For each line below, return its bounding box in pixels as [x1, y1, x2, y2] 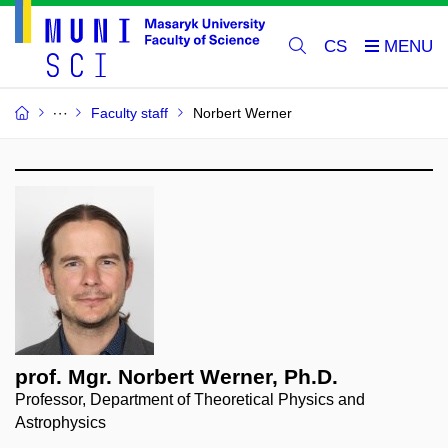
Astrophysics [15, 414, 106, 432]
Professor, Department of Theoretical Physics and [15, 391, 365, 409]
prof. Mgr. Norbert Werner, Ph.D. [15, 365, 338, 389]
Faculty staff [91, 105, 168, 122]
